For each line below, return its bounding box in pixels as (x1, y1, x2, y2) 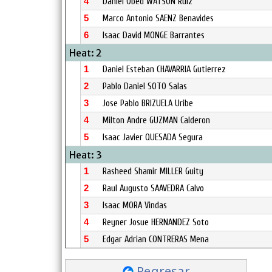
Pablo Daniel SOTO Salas (103, 81, 187, 92)
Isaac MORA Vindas (103, 200, 167, 211)
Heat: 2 (69, 47, 102, 59)
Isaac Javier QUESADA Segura (103, 132, 203, 143)
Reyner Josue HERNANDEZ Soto (103, 217, 209, 228)
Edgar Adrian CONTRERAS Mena (103, 234, 209, 245)
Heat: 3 (69, 149, 102, 161)
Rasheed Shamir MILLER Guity (103, 166, 203, 177)
